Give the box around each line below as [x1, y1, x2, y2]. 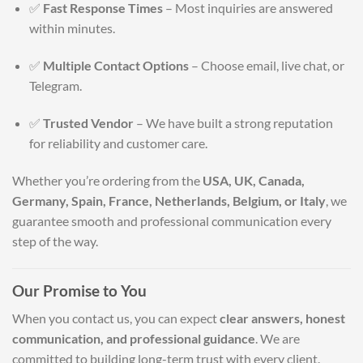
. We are [255, 331, 300, 347]
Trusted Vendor [42, 114, 134, 130]
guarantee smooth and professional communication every [12, 212, 331, 228]
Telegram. [28, 78, 82, 94]
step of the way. [12, 233, 98, 249]
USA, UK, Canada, [203, 172, 305, 188]
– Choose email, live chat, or [188, 58, 344, 74]
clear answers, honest [220, 310, 345, 327]
